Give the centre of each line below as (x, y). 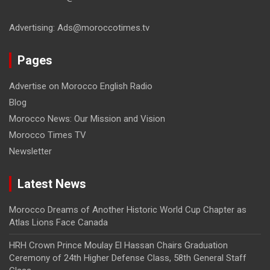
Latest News (52, 184)
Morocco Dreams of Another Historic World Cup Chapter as (128, 209)
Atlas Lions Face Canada (58, 222)
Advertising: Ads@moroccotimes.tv (79, 27)
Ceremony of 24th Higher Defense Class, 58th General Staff (128, 258)
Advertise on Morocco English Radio (81, 86)
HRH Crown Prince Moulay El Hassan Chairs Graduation (118, 245)
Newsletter (30, 151)
